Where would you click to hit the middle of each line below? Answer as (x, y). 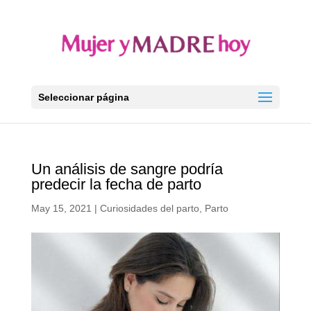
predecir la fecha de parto (116, 184)
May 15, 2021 (61, 208)
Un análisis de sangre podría (127, 169)
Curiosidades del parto (149, 208)
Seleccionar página (83, 97)
